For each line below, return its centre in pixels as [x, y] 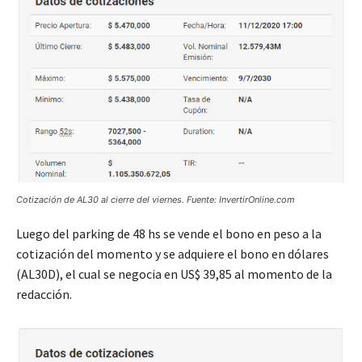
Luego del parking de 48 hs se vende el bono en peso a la [169, 233]
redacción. [44, 294]
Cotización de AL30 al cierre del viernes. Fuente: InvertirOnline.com [156, 199]
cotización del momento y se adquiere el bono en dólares [173, 253]
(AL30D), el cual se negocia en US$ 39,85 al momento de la [174, 274]
